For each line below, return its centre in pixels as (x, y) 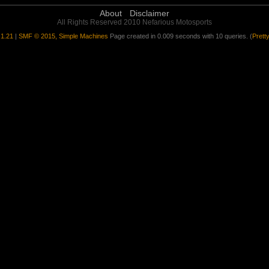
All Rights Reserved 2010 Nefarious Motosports (134, 22)
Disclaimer (150, 13)
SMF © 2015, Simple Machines (63, 36)
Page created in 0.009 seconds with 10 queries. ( (181, 36)
